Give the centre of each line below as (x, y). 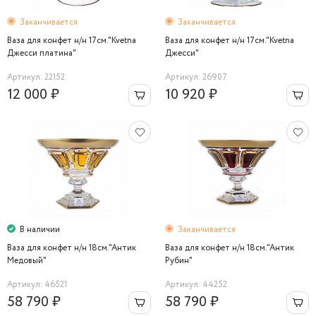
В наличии (40, 230)
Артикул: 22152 (36, 77)
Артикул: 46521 (37, 285)
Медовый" (27, 261)
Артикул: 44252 (196, 285)
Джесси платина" (42, 53)
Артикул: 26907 (196, 77)
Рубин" (179, 261)
